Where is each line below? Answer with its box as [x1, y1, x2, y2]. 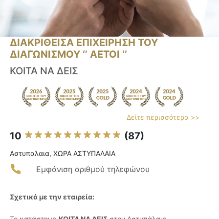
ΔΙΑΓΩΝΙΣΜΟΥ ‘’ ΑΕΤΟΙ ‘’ [10, 48, 127, 61]
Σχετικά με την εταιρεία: [10, 193, 94, 201]
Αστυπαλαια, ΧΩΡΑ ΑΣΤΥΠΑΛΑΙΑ [10, 149, 115, 158]
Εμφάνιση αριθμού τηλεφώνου [36, 164, 150, 175]
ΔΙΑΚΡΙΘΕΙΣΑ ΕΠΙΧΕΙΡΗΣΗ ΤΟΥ [10, 37, 158, 49]
